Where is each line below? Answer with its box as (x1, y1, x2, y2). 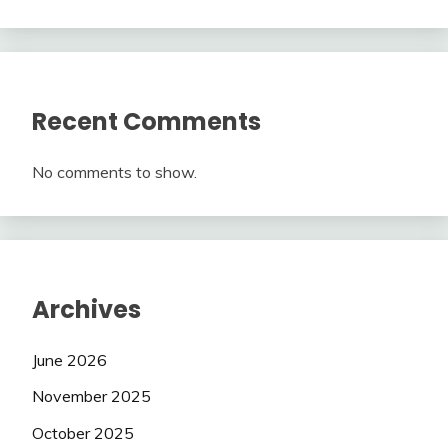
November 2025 (32, 386, 151, 407)
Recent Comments (32, 104, 261, 138)
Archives (32, 292, 141, 326)
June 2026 (32, 349, 107, 370)
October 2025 (32, 423, 134, 444)
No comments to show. (32, 161, 197, 182)
